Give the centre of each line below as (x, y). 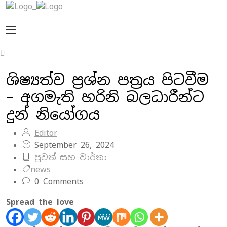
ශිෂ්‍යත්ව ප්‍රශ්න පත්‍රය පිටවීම (107, 80)
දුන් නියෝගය (53, 114)
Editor (46, 133)
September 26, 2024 (72, 145)
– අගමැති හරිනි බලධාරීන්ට (105, 97)
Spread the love (40, 202)
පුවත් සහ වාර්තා (71, 157)
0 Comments (57, 181)
